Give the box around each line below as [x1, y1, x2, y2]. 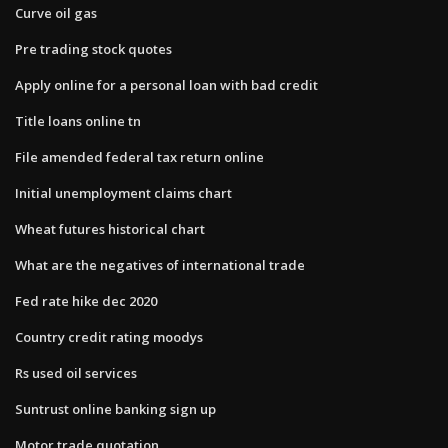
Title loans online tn [15, 111, 141, 130]
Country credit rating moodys [15, 327, 203, 346]
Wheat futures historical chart [15, 219, 205, 238]
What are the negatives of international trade [15, 255, 305, 274]
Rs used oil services [15, 363, 137, 382]
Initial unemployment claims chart [15, 183, 232, 202]
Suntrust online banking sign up [15, 399, 216, 418]
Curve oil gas [15, 3, 97, 22]
